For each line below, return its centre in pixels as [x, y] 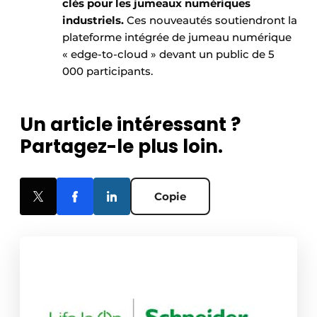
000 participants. [109, 71]
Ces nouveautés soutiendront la [212, 21]
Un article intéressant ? [130, 125]
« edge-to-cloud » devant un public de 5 [168, 54]
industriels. [94, 21]
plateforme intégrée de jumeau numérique [177, 38]
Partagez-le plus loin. [121, 147]
